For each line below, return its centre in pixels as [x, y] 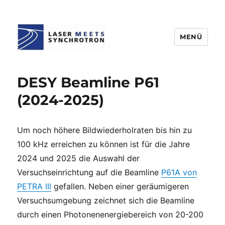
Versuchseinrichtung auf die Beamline [89, 172]
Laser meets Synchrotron [88, 65]
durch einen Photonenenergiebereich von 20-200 [110, 214]
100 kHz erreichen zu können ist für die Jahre [104, 144]
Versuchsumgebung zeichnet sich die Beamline [106, 200]
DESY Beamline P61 [88, 82]
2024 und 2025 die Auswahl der [79, 158]
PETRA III [34, 186]
